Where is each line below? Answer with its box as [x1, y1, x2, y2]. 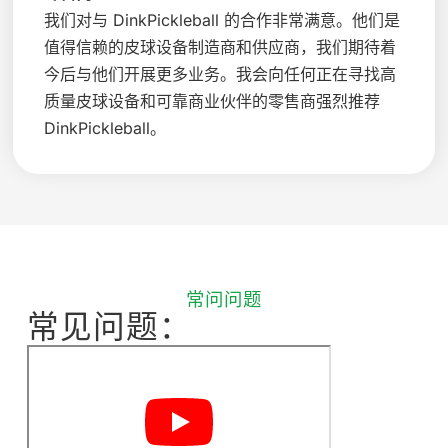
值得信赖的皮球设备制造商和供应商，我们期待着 [44, 37, 397, 58]
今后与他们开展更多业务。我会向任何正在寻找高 [44, 64, 397, 85]
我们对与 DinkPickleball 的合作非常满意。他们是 [44, 10, 401, 31]
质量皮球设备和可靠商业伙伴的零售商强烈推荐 [44, 91, 381, 112]
